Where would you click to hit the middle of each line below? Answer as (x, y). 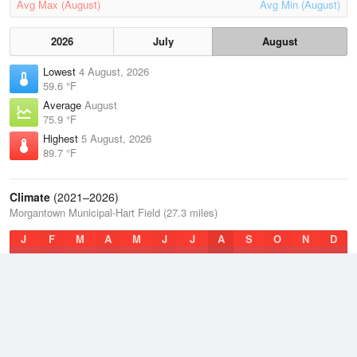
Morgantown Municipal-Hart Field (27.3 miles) (114, 212)
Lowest (61, 71)
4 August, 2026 (114, 71)
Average (64, 105)
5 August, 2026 (116, 138)
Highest (62, 138)
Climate (30, 197)
